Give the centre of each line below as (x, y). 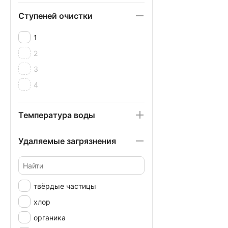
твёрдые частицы (65, 186)
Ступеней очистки (55, 16)
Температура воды (57, 115)
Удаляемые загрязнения (67, 141)
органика (50, 217)
